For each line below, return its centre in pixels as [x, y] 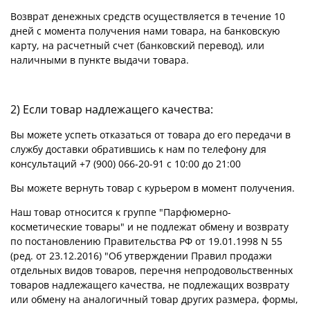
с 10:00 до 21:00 [204, 163]
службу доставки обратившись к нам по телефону [130, 149]
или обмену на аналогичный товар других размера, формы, [154, 299]
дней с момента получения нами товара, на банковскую [145, 30]
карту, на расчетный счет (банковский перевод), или [137, 45]
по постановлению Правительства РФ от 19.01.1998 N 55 [146, 241]
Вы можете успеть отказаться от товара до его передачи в [151, 134]
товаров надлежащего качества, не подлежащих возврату [150, 284]
